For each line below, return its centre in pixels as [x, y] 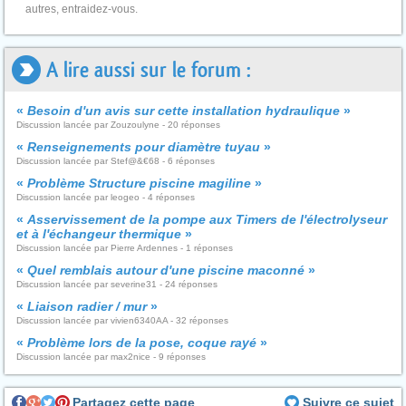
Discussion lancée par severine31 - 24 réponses [117, 284]
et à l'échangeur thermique [99, 234]
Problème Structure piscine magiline [139, 183]
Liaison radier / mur [87, 306]
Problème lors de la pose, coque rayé [142, 343]
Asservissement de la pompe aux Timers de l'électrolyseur [207, 219]
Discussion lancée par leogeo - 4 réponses [106, 197]
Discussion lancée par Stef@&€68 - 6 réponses [116, 161]
